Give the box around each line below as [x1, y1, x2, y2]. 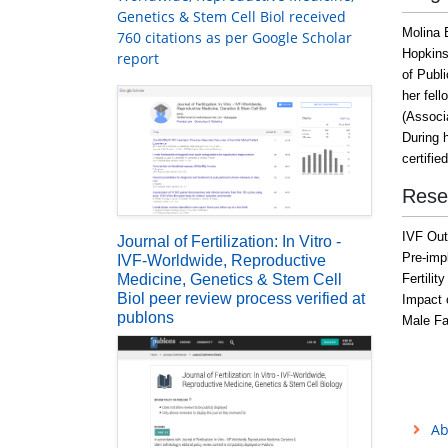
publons [117, 308, 174, 326]
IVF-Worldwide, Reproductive [117, 251, 326, 269]
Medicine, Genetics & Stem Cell [117, 270, 342, 288]
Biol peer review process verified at [117, 289, 365, 307]
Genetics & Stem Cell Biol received [117, 7, 346, 27]
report [117, 49, 159, 69]
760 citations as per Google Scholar [117, 28, 352, 48]
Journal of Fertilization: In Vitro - [117, 232, 341, 250]
